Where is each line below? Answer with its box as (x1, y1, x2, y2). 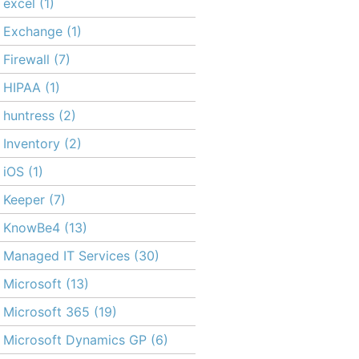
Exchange (3, 23, 63, 39)
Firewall (3, 51, 50, 67)
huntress (3, 107, 54, 123)
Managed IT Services (3, 248, 130, 264)
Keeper (3, 192, 45, 208)
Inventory (3, 135, 60, 151)
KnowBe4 (3, 220, 60, 236)
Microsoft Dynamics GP (3, 332, 147, 348)
